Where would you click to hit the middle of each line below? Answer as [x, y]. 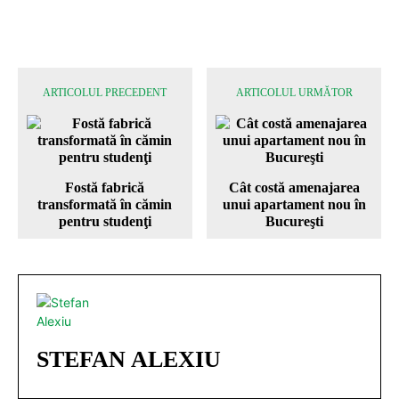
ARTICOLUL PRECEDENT [105, 92]
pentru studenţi [105, 221]
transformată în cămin [105, 204]
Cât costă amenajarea [294, 187]
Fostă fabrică [105, 187]
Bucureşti [294, 221]
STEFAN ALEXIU [129, 359]
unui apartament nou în [294, 204]
